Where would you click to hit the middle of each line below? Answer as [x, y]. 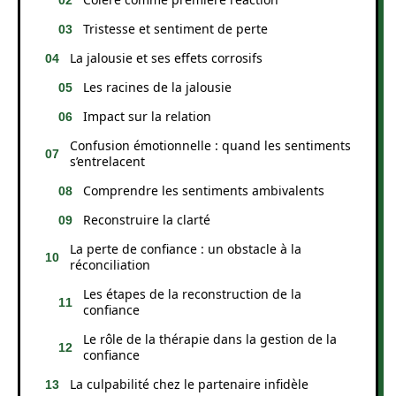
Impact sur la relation [147, 116]
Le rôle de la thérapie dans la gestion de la [210, 339]
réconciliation [110, 264]
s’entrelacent [107, 161]
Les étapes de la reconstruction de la [192, 293]
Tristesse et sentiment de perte [175, 28]
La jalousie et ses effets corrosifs [166, 57]
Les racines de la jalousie [157, 87]
